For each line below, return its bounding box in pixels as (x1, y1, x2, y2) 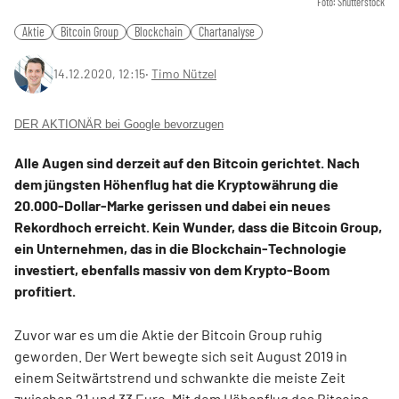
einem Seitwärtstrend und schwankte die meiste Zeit (14, 369, 346, 386)
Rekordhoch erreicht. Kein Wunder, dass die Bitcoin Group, (14, 218, 382, 235)
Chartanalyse (199, 24, 255, 39)
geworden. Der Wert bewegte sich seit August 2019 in (14, 347, 347, 364)
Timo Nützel (151, 66, 216, 81)
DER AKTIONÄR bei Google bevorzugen (14, 118, 224, 131)
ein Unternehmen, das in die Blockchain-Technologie (14, 240, 346, 256)
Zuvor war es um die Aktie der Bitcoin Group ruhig (14, 326, 322, 343)
